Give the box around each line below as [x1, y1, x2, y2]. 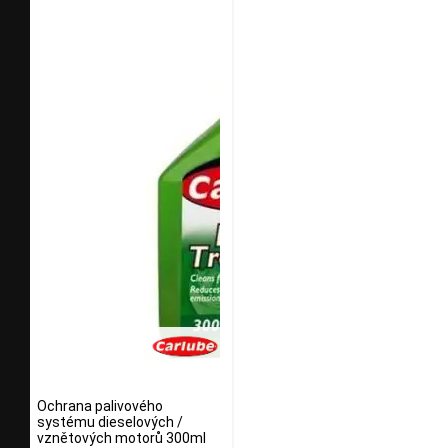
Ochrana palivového [37, 397, 163, 414]
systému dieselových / [37, 413, 183, 430]
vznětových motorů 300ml [37, 429, 206, 446]
